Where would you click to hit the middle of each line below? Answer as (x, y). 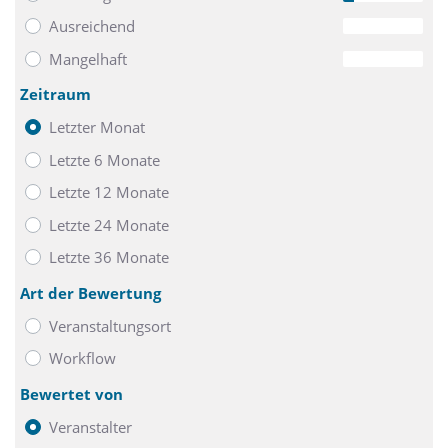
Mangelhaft (88, 58)
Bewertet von (71, 393)
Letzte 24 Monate (109, 224)
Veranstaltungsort (110, 325)
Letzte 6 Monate (104, 159)
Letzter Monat (97, 127)
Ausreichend (92, 26)
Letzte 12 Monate (109, 192)
